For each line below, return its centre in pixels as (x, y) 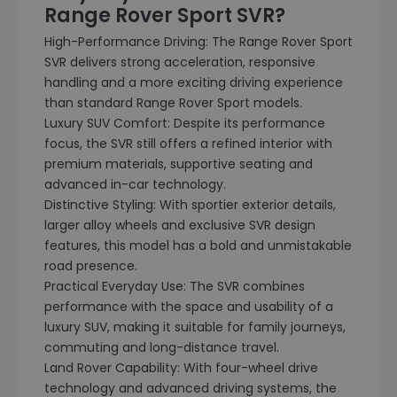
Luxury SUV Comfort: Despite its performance (185, 123)
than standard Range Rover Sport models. (173, 103)
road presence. (91, 266)
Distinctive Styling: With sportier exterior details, (190, 205)
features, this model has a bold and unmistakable (198, 245)
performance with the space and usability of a (189, 307)
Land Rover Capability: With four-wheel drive (181, 368)
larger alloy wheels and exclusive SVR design (180, 225)
